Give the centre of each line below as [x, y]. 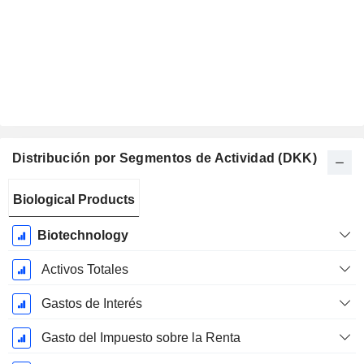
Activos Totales [84, 270]
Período [41, 191]
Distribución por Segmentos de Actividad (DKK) [165, 158]
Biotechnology [82, 236]
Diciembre [41, 227]
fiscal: [41, 209]
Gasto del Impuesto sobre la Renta [141, 338]
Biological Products [74, 200]
